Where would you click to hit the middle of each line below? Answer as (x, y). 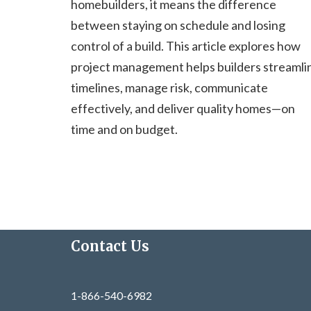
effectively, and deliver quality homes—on (183, 108)
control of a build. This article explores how (186, 45)
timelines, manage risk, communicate (169, 87)
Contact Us (110, 246)
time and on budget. (124, 129)
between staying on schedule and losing (178, 25)
